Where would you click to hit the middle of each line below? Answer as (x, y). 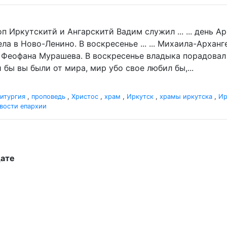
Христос (85, 97)
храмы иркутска (186, 97)
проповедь (48, 97)
